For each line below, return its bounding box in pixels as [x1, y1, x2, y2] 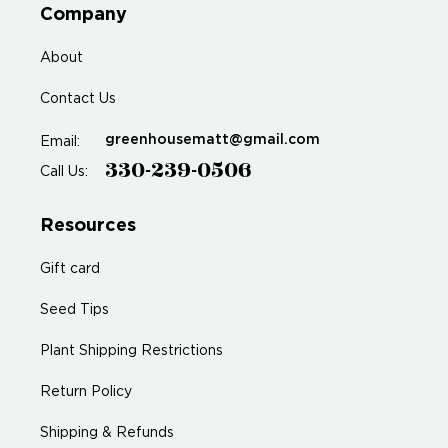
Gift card [40, 263, 100, 275]
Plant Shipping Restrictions [40, 345, 223, 357]
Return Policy [40, 386, 132, 398]
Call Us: [40, 166, 88, 178]
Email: [40, 136, 80, 148]
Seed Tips [40, 304, 109, 316]
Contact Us [40, 93, 116, 105]
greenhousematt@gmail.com [105, 134, 320, 146]
